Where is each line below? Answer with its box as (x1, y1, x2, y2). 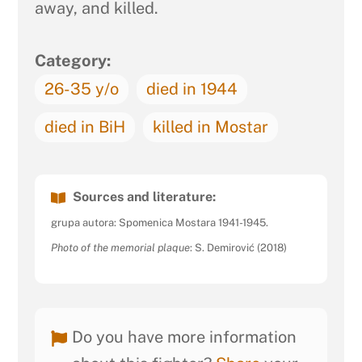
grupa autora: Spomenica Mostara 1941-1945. (50, 216, 268, 229)
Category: (34, 50, 111, 70)
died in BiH (44, 116, 125, 137)
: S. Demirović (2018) (189, 242, 287, 255)
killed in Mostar (152, 116, 268, 137)
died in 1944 (145, 78, 238, 99)
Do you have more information (71, 327, 297, 347)
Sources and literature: (72, 188, 216, 204)
